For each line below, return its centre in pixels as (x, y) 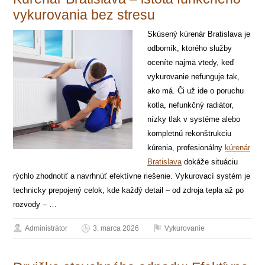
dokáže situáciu (210, 161)
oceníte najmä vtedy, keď (191, 62)
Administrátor (46, 228)
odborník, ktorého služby (190, 48)
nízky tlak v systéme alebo (194, 119)
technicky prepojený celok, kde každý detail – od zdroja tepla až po (129, 190)
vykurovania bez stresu (84, 14)
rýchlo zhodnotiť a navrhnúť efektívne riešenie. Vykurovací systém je (132, 176)
